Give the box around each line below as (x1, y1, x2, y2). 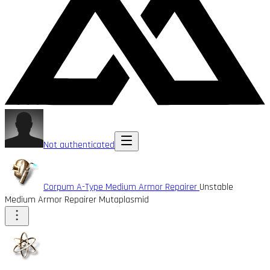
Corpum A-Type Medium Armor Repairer (43, 180, 199, 193)
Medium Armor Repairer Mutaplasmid (5, 193, 149, 206)
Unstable (199, 180, 233, 193)
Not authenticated (43, 138, 115, 151)
